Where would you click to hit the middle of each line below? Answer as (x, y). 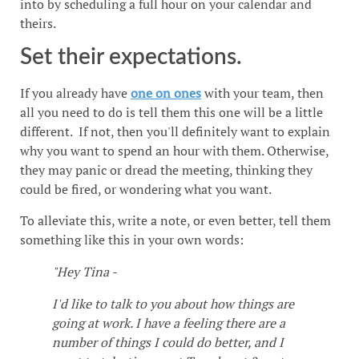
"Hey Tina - (85, 271)
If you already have (75, 93)
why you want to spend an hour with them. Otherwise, (174, 151)
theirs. (38, 23)
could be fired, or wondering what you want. (146, 190)
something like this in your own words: (132, 239)
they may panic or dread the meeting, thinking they (166, 170)
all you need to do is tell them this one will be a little (171, 113)
